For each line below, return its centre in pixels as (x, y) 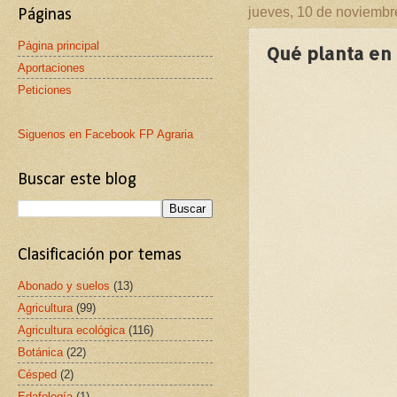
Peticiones (45, 90)
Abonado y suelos (64, 285)
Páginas (45, 15)
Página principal (58, 45)
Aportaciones (51, 67)
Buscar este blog (77, 180)
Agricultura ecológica (71, 330)
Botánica (40, 352)
